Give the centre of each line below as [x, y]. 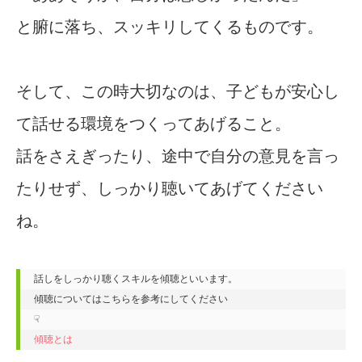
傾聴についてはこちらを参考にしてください [131, 299]
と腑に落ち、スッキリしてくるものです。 [170, 26]
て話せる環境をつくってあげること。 [154, 123]
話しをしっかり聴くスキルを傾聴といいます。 [136, 278]
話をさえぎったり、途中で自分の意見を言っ [178, 156]
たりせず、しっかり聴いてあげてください [170, 188]
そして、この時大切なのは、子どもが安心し [178, 91]
